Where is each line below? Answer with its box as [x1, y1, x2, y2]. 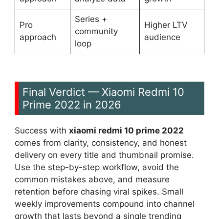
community [74, 26, 118, 37]
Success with [15, 125, 69, 135]
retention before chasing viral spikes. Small [15, 186, 183, 197]
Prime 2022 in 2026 [22, 98, 121, 111]
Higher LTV [144, 20, 188, 30]
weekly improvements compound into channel [15, 198, 195, 209]
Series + [74, 14, 107, 24]
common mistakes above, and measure [15, 174, 170, 184]
